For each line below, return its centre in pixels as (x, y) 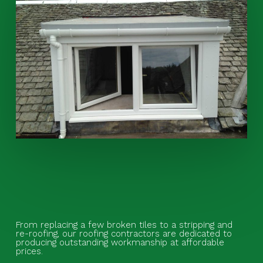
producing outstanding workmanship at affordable (120, 243)
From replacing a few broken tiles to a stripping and (124, 225)
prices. (29, 252)
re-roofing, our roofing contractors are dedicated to (124, 234)
